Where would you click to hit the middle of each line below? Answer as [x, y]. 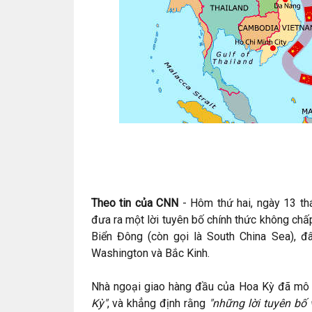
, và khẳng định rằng [158, 303]
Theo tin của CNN [135, 203]
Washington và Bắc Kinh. [150, 253]
